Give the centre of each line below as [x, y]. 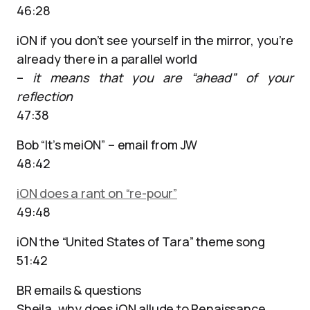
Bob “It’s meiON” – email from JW [107, 145]
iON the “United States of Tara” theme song [141, 241]
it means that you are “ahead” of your [163, 77]
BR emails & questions [79, 290]
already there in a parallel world [107, 59]
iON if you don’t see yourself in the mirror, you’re [155, 40]
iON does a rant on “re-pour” [97, 193]
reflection [45, 96]
